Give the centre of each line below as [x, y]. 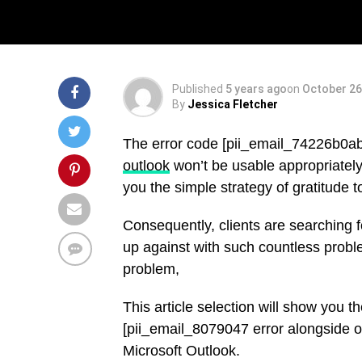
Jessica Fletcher [233, 104]
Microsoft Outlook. [181, 351]
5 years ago [256, 89]
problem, [151, 269]
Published [198, 89]
